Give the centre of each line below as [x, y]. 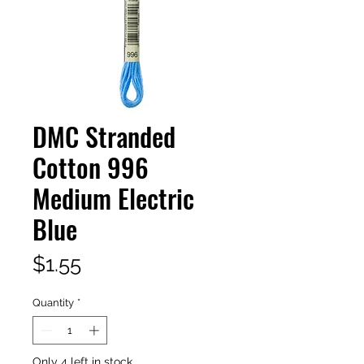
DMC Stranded [104, 136]
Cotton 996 [91, 167]
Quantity [53, 302]
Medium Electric [113, 197]
